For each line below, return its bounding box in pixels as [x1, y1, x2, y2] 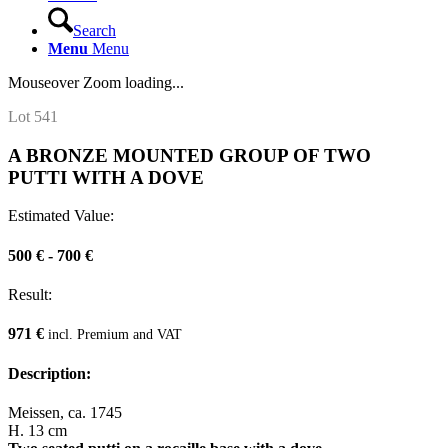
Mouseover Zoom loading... [8, 74, 184, 91]
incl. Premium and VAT [48, 326, 182, 343]
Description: [8, 364, 91, 382]
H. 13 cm [8, 421, 67, 439]
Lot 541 [8, 108, 58, 125]
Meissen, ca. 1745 [8, 403, 122, 421]
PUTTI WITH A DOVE [8, 166, 204, 188]
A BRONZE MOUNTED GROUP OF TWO [8, 144, 371, 166]
